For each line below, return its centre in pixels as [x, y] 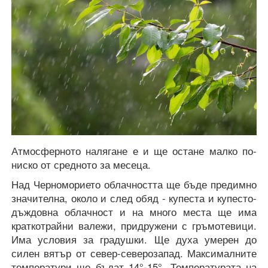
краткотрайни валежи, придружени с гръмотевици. [134, 225]
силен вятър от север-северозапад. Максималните [134, 253]
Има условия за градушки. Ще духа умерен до [134, 239]
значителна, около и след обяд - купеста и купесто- [134, 198]
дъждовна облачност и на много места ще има [134, 211]
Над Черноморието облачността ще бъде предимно [134, 184]
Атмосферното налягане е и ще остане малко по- [134, 150]
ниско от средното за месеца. [81, 164]
